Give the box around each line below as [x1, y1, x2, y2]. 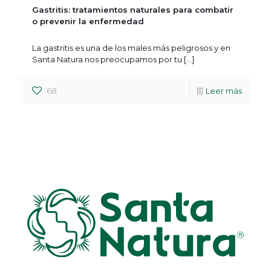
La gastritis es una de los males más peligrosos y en [32, 43, 230, 53]
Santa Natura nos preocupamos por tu [32, 54, 182, 65]
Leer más [206, 86, 242, 96]
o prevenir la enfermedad [32, 16, 144, 27]
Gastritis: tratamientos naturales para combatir [32, 5, 233, 15]
